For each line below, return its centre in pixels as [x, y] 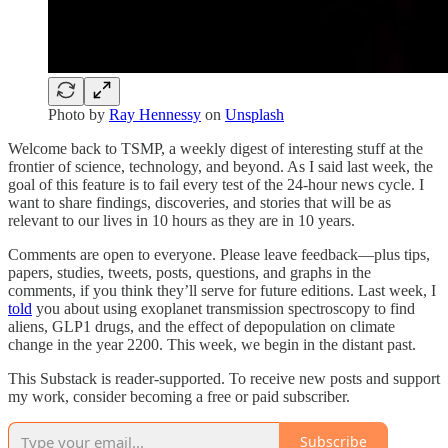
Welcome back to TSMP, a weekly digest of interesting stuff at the [215, 148]
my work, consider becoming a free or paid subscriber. [179, 396]
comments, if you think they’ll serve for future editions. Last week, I [222, 290]
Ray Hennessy [155, 114]
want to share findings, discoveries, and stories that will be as [199, 202]
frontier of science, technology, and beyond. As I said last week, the [220, 166]
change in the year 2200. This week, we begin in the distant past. [212, 344]
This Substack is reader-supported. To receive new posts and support [224, 378]
